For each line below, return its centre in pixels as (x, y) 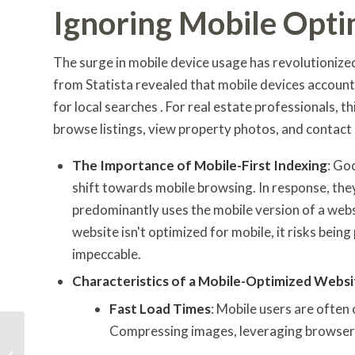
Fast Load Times (160, 308)
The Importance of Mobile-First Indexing (200, 165)
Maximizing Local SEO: (79, 338)
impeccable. (107, 254)
